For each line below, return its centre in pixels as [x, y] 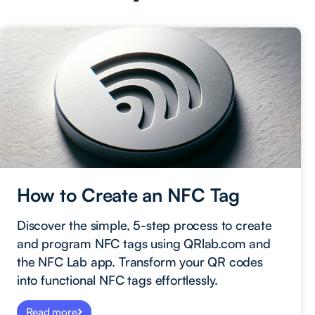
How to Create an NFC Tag [128, 195]
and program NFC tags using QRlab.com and [144, 244]
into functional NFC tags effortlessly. [118, 280]
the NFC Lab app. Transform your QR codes [140, 262]
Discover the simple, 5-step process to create [144, 225]
